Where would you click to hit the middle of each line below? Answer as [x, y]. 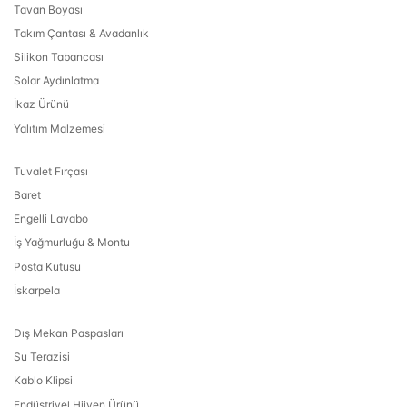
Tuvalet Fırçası [51, 171]
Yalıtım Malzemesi [60, 128]
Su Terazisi [42, 357]
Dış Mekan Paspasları [69, 333]
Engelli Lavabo [51, 219]
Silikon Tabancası [59, 57]
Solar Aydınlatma [56, 81]
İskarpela [37, 290]
